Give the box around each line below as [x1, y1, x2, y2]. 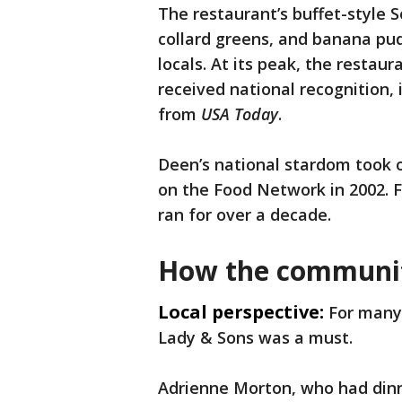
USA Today [201, 103, 278, 126]
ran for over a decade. [158, 204, 331, 226]
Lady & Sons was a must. [158, 327, 353, 349]
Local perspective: [158, 300, 324, 325]
